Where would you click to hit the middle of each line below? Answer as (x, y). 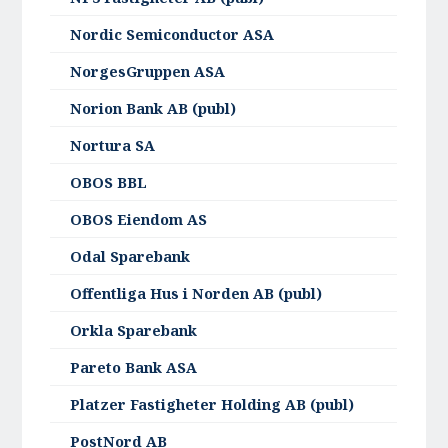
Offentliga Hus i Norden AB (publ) (196, 294)
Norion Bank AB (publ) (153, 109)
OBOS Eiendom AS (139, 220)
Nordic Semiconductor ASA (172, 35)
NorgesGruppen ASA (148, 72)
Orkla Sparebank (134, 331)
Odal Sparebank (130, 257)
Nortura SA (113, 146)
